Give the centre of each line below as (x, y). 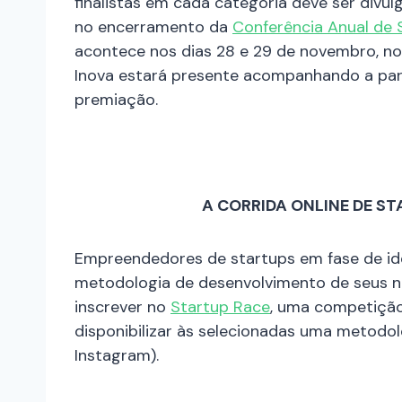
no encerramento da (153, 27)
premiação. (118, 100)
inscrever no (122, 307)
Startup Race (220, 307)
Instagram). (119, 356)
